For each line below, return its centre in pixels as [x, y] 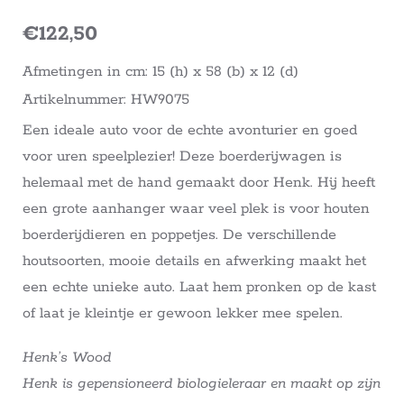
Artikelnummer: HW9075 [106, 100]
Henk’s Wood [67, 358]
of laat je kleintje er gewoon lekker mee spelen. [183, 314]
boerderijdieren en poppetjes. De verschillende [179, 235]
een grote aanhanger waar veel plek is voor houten [196, 209]
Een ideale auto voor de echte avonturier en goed [190, 131]
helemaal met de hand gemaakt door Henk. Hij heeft [199, 183]
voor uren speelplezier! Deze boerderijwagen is [182, 157]
